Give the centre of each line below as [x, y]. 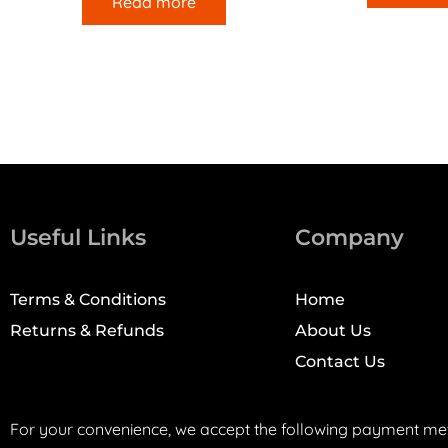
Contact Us [340, 361]
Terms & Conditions [88, 299]
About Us [333, 330]
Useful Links [78, 237]
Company [349, 237]
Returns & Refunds [87, 330]
